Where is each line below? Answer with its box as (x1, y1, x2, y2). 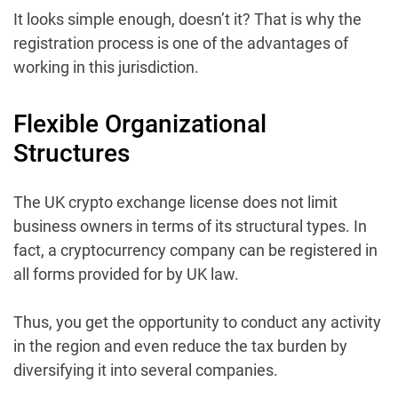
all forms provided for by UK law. (13, 264, 239, 283)
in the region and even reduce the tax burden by (13, 336, 347, 355)
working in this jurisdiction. (13, 57, 199, 76)
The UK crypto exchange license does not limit (13, 192, 338, 211)
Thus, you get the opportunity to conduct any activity (13, 312, 381, 331)
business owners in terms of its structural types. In (13, 216, 367, 235)
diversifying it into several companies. (13, 360, 278, 379)
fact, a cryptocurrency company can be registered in (13, 240, 378, 259)
